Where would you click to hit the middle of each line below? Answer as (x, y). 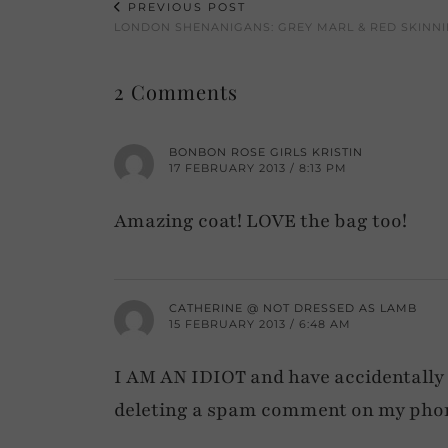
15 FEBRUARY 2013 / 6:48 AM (260, 323)
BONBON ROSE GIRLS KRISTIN (266, 151)
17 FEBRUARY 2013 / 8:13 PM (258, 167)
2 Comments (176, 91)
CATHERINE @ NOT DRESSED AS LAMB (293, 307)
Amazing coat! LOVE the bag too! (260, 220)
